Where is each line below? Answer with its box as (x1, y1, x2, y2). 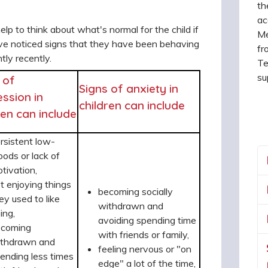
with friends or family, (98, 228, 189, 240)
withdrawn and (98, 199, 163, 212)
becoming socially (98, 185, 173, 197)
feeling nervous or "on (98, 242, 191, 255)
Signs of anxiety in (79, 81, 178, 96)
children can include (79, 98, 185, 112)
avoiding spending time (98, 214, 196, 226)
